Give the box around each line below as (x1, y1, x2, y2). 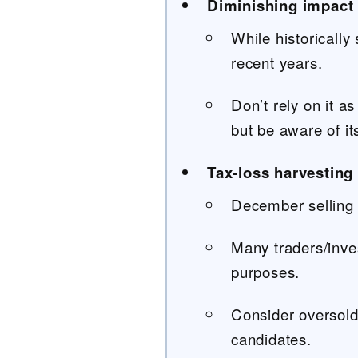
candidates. (231, 328, 312, 349)
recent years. (231, 52, 323, 73)
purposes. (231, 261, 300, 282)
